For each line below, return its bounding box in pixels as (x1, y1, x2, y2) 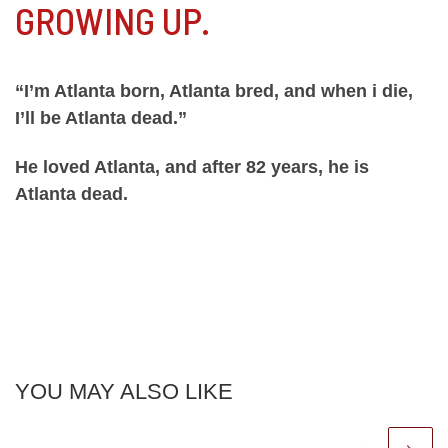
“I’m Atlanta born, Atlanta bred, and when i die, (15, 80, 413, 101)
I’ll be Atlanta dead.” (15, 107, 187, 128)
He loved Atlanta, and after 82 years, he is (15, 157, 369, 178)
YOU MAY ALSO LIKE (15, 379, 233, 405)
